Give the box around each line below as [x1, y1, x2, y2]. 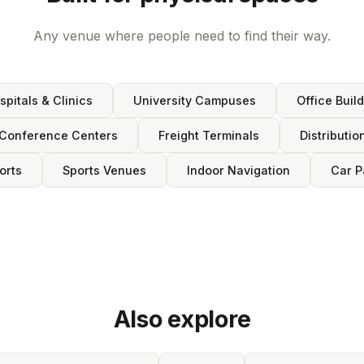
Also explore [113, 305, 251, 334]
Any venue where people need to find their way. [33, 28, 331, 45]
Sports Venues [63, 163, 146, 178]
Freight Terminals [158, 128, 259, 143]
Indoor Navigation [187, 163, 290, 178]
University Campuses [132, 93, 256, 108]
